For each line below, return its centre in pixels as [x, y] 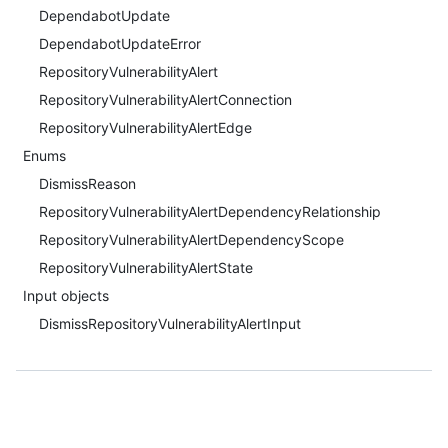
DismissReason [87, 183]
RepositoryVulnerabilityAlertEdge [145, 127]
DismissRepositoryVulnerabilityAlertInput [170, 323]
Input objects [66, 295]
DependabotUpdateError [120, 43]
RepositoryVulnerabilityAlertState [146, 267]
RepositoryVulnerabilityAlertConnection [165, 99]
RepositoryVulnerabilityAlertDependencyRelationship [210, 211]
